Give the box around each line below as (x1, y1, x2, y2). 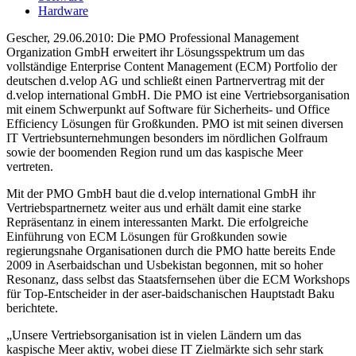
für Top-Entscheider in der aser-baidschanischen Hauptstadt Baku (6, 286, 335, 300)
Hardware (38, 3, 88, 17)
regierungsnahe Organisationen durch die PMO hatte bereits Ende (6, 243, 335, 257)
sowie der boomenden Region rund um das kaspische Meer (6, 145, 303, 159)
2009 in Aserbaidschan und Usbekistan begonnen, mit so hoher (6, 257, 323, 272)
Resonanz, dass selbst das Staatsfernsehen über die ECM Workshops (6, 272, 350, 286)
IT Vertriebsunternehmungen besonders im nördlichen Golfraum (6, 130, 327, 145)
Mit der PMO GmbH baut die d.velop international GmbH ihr (6, 186, 315, 200)
